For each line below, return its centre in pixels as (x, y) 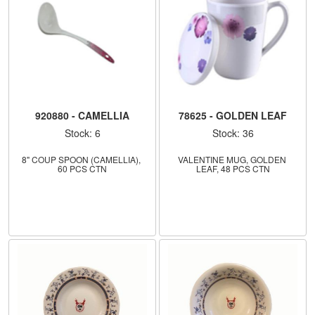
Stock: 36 (233, 133)
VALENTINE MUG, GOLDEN (232, 159)
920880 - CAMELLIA (82, 115)
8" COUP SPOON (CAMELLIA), (81, 159)
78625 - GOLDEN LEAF (233, 115)
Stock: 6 (82, 133)
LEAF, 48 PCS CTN (233, 168)
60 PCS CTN (82, 168)
